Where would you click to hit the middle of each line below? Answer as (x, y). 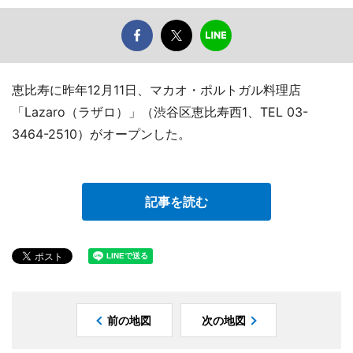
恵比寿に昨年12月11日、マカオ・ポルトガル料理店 (156, 90)
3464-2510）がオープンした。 (101, 134)
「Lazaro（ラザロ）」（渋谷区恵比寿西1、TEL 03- (160, 112)
